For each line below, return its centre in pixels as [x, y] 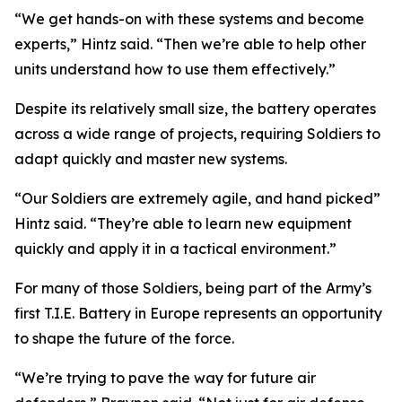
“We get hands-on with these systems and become [189, 19]
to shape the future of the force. [124, 338]
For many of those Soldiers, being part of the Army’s [193, 288]
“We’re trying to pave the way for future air [165, 378]
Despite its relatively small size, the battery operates [195, 109]
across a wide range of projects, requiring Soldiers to [197, 134]
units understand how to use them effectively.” [175, 69]
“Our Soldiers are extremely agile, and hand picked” [197, 198]
